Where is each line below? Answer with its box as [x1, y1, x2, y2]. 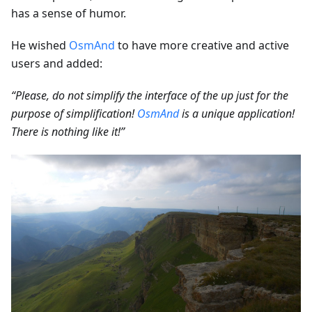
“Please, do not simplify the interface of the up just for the [11, 88, 288, 104]
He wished [11, 38, 69, 54]
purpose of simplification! [11, 106, 137, 122]
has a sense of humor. [11, 6, 126, 22]
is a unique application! [179, 106, 295, 122]
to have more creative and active [115, 38, 289, 54]
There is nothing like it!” [11, 124, 125, 140]
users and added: [11, 56, 102, 72]
